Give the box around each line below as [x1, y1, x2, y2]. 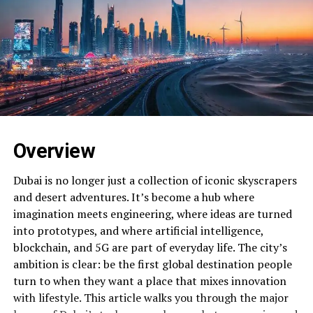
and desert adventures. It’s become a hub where [13, 189, 254, 205]
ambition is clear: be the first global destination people [13, 256, 292, 272]
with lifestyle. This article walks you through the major [13, 289, 289, 305]
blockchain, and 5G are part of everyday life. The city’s [13, 239, 287, 255]
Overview [13, 138, 96, 163]
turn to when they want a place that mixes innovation [13, 272, 286, 289]
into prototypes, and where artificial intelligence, [13, 222, 263, 238]
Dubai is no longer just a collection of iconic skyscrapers [13, 172, 297, 188]
